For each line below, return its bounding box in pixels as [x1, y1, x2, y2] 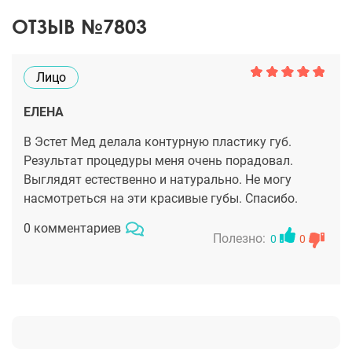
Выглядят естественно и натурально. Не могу [24, 172, 291, 188]
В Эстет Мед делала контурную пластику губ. [24, 134, 291, 150]
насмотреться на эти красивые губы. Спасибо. [24, 191, 298, 207]
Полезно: [213, 231, 266, 247]
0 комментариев [24, 221, 121, 236]
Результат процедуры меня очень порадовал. [24, 153, 293, 169]
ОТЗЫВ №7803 [12, 14, 147, 39]
